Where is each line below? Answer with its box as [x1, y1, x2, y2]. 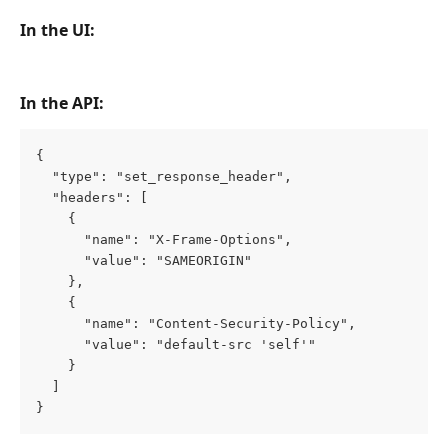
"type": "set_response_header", [36, 168, 292, 184]
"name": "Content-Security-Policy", [36, 315, 356, 331]
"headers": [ [36, 189, 148, 205]
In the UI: [20, 19, 95, 42]
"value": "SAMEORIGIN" [36, 252, 252, 268]
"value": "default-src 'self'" [36, 336, 316, 352]
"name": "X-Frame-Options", [36, 231, 292, 247]
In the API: [20, 92, 104, 115]
